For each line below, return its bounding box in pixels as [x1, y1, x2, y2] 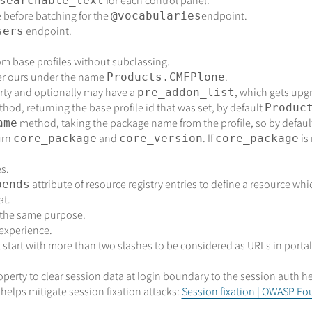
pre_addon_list [136, 86, 235, 100]
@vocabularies [110, 9, 201, 23]
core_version [118, 132, 203, 146]
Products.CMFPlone [106, 70, 225, 84]
